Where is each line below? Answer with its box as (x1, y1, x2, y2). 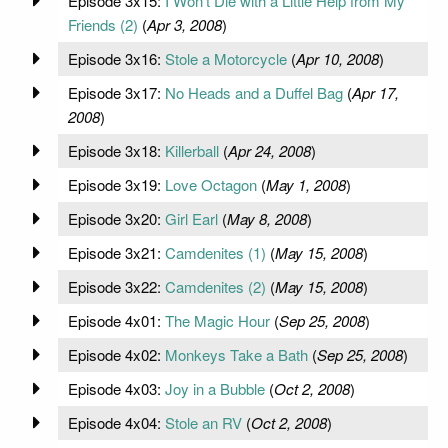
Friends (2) (67, 13, 138, 35)
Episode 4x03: (67, 377, 165, 399)
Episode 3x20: (67, 207, 165, 229)
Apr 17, (351, 81, 399, 103)
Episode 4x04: (67, 411, 165, 433)
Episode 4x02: (67, 343, 165, 365)
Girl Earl (164, 207, 218, 229)
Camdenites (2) (164, 275, 266, 297)
